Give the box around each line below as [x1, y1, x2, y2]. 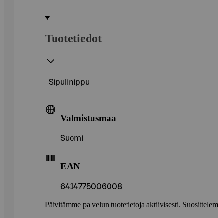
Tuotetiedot [45, 32, 102, 45]
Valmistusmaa [60, 112, 116, 123]
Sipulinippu [49, 78, 90, 86]
